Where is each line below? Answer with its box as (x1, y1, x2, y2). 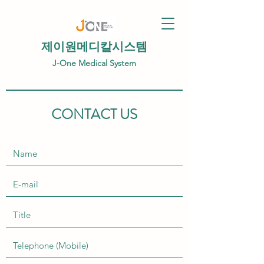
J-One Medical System (52, 58, 136, 68)
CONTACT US (51, 104, 137, 124)
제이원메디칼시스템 (41, 38, 147, 55)
